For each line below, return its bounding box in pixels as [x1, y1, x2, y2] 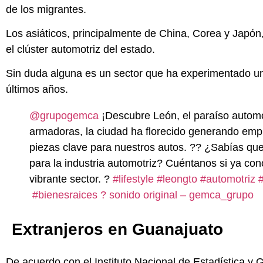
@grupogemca [29, 110, 99, 122]
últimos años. [6, 83, 71, 96]
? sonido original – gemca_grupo [100, 189, 254, 201]
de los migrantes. [6, 3, 89, 15]
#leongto [157, 173, 197, 186]
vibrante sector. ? [29, 173, 113, 186]
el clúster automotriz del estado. [6, 43, 158, 56]
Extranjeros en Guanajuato [12, 220, 223, 239]
